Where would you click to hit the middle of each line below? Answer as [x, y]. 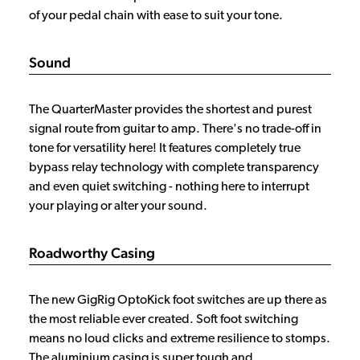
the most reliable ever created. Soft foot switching [164, 319]
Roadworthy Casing [92, 252]
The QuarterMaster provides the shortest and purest [170, 110]
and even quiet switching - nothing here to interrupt [169, 187]
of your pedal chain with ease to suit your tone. [157, 16]
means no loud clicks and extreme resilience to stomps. [180, 339]
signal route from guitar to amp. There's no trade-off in [175, 129]
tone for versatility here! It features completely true [165, 148]
